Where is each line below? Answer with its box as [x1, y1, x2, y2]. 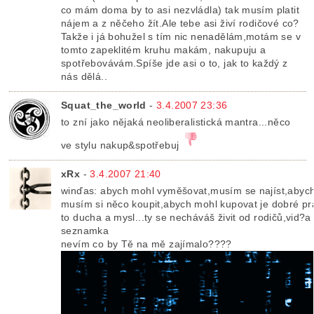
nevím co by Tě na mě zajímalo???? [61, 238, 232, 250]
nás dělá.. [61, 71, 107, 83]
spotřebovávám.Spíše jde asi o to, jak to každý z [61, 57, 288, 69]
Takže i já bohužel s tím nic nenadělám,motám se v [61, 31, 301, 43]
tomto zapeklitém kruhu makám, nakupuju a [61, 44, 266, 56]
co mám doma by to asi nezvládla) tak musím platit [61, 4, 299, 16]
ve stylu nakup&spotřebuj [61, 139, 179, 151]
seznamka [61, 225, 109, 237]
